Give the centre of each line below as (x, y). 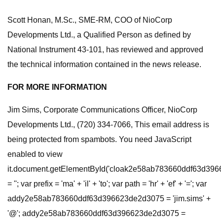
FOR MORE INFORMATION (57, 87)
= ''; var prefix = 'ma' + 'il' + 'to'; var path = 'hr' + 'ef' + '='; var (107, 184)
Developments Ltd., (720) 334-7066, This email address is (108, 125)
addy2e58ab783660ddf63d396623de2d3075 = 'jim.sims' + (109, 199)
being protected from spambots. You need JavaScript (99, 139)
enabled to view (35, 154)
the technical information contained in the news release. (104, 64)
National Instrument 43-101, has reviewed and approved (105, 50)
